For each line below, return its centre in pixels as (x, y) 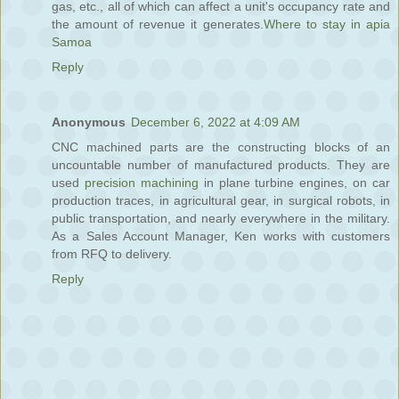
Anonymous (89, 122)
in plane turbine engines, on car (294, 183)
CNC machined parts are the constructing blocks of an (221, 147)
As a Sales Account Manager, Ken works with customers (221, 236)
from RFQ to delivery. (112, 254)
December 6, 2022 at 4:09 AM (216, 122)
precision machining (141, 183)
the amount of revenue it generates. (158, 24)
